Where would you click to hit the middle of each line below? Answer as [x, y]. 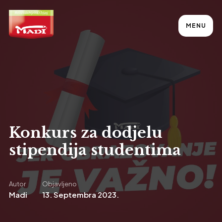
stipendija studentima [95, 150]
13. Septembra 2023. [80, 194]
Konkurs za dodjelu [85, 133]
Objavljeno [59, 184]
